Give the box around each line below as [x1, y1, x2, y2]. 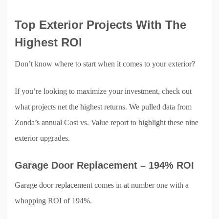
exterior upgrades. [15, 133, 70, 142]
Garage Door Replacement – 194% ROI [15, 159, 194, 171]
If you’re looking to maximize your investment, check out [15, 87, 192, 95]
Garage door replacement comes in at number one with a [15, 180, 189, 189]
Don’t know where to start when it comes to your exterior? [15, 59, 195, 68]
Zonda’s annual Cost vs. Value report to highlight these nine [15, 118, 198, 127]
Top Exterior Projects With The [15, 18, 186, 31]
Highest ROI [15, 35, 82, 49]
